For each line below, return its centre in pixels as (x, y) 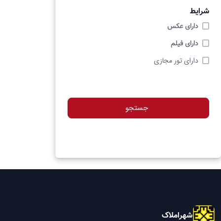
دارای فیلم (185, 44)
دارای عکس (183, 26)
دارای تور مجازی (176, 60)
